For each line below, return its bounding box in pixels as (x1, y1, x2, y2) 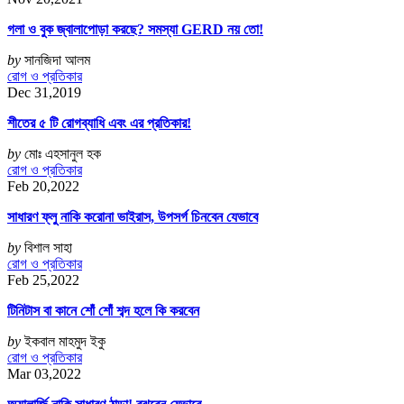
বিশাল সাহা (24, 240, 72, 256)
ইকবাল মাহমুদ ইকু (24, 334, 106, 350)
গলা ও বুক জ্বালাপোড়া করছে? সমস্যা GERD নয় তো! (7, 22, 263, 38)
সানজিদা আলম (24, 52, 90, 69)
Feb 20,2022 (7, 179, 79, 195)
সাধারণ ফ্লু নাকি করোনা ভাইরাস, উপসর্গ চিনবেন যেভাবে (7, 209, 258, 225)
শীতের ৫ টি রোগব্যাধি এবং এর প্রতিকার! (7, 115, 191, 132)
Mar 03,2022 (7, 366, 81, 382)
